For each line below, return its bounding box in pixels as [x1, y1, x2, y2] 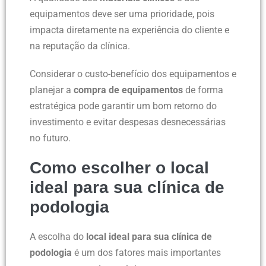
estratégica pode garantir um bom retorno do [30, 100, 217, 112]
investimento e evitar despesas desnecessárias [30, 116, 226, 128]
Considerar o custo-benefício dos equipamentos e [30, 68, 236, 80]
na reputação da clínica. [30, 40, 130, 52]
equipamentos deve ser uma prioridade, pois [30, 8, 214, 20]
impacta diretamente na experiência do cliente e [30, 24, 229, 36]
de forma [183, 84, 223, 96]
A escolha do [30, 231, 86, 243]
